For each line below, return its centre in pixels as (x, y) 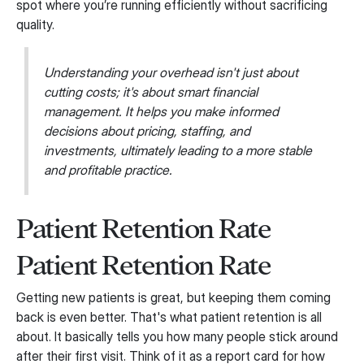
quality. (35, 24)
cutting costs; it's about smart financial (151, 91)
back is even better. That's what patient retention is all (169, 316)
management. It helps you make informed (162, 111)
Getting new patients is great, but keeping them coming (173, 297)
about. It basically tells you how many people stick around (177, 336)
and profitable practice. (108, 169)
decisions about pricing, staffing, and (147, 130)
